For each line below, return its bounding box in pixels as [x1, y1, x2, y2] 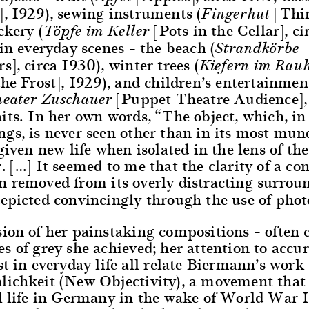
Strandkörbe [215, 39, 299, 58]
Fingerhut [201, 4, 271, 23]
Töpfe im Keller [43, 21, 150, 41]
